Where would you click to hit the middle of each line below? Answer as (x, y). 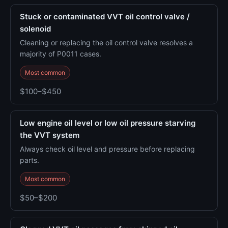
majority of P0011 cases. (61, 54)
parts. (30, 160)
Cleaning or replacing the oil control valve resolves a (106, 42)
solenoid (35, 29)
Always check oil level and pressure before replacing (107, 149)
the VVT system (50, 135)
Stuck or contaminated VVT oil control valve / (105, 17)
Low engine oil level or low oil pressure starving (108, 123)
